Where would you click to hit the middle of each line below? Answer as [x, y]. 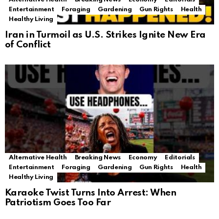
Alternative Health [38, 158]
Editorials [180, 158]
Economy [143, 158]
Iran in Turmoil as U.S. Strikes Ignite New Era [105, 35]
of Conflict [28, 45]
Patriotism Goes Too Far [58, 203]
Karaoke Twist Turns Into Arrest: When [91, 193]
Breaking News [98, 158]
